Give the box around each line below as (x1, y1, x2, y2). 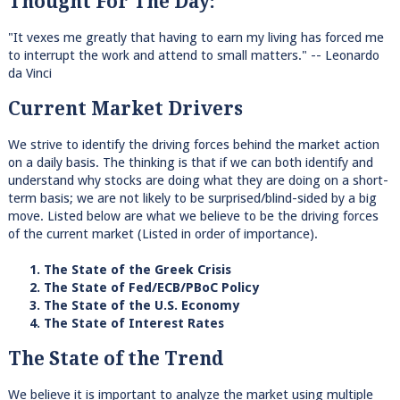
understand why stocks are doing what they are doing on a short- (7, 171, 388, 188)
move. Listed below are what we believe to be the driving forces (7, 207, 379, 224)
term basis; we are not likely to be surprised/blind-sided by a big (7, 189, 377, 206)
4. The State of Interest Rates (7, 314, 224, 331)
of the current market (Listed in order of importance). (7, 225, 318, 242)
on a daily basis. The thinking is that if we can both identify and (7, 154, 373, 171)
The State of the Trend (7, 347, 223, 370)
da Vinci (7, 64, 52, 81)
